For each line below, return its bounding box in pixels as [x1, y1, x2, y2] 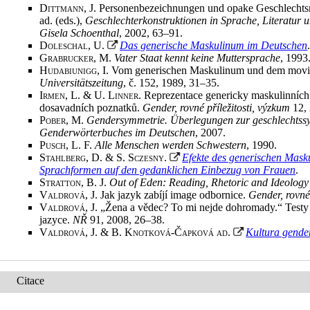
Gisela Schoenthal [39, 27, 120, 39]
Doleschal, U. [39, 39, 108, 51]
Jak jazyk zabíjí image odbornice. [100, 189, 249, 201]
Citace [17, 275, 45, 286]
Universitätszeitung [39, 77, 124, 89]
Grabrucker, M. [39, 52, 115, 64]
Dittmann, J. [39, 2, 100, 14]
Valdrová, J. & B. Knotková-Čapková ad [39, 226, 228, 238]
